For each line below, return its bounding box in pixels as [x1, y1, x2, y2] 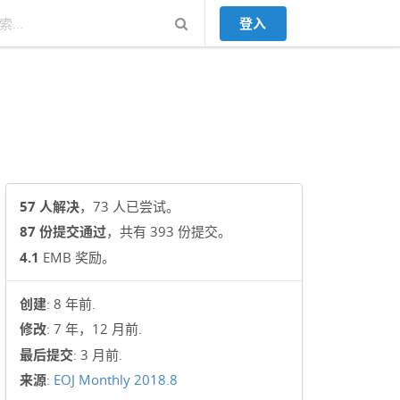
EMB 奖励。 [39, 247, 116, 266]
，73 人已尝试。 [79, 196, 180, 215]
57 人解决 [20, 196, 80, 215]
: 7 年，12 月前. [46, 320, 143, 338]
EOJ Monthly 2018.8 [54, 371, 179, 389]
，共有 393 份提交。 [106, 222, 232, 241]
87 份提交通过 [20, 222, 107, 241]
